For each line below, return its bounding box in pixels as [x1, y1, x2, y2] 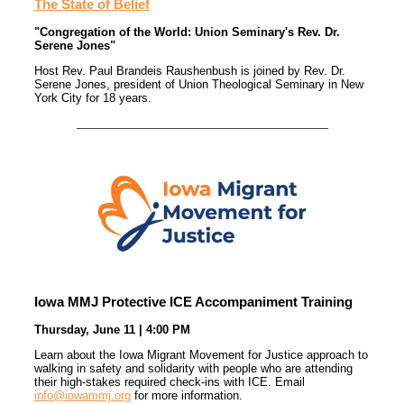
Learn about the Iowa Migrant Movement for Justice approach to [34, 348, 368, 363]
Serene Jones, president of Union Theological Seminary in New [34, 78, 363, 92]
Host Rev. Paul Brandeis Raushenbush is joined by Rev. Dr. [34, 64, 345, 78]
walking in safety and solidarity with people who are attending [34, 362, 353, 376]
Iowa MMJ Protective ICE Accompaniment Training [34, 294, 353, 310]
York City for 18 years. [34, 91, 151, 106]
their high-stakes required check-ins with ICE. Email [34, 375, 305, 390]
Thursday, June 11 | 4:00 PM [34, 323, 190, 337]
